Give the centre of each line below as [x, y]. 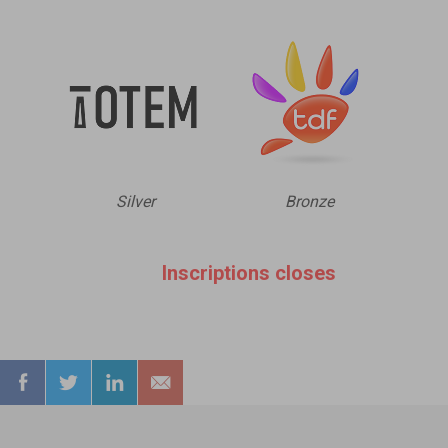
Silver [135, 201]
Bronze [309, 201]
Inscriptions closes [248, 272]
